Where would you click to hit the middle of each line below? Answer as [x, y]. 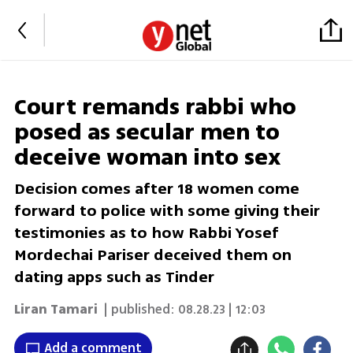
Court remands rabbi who [155, 108]
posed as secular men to [147, 133]
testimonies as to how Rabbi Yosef [146, 233]
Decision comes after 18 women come [156, 189]
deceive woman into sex [147, 158]
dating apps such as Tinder [114, 277]
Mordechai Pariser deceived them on [152, 255]
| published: [137, 309]
